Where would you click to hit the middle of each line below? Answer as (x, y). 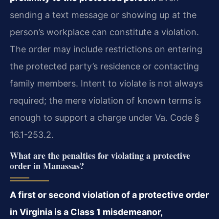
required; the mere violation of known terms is (105, 101)
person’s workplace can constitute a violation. (104, 32)
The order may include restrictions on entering (106, 49)
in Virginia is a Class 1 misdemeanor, (86, 212)
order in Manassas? (47, 165)
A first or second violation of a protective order (109, 195)
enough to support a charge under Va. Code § (105, 118)
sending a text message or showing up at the (103, 15)
